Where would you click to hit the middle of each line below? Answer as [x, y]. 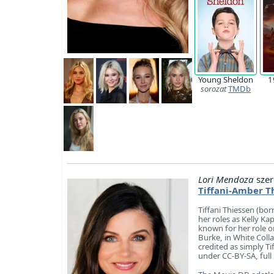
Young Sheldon [226, 80]
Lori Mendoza [226, 179]
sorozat [214, 89]
